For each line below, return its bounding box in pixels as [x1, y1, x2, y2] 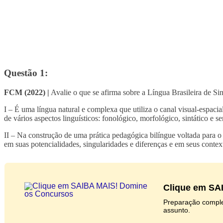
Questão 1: [4, 68, 48, 79]
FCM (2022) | [4, 88, 49, 97]
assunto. [163, 206, 190, 215]
